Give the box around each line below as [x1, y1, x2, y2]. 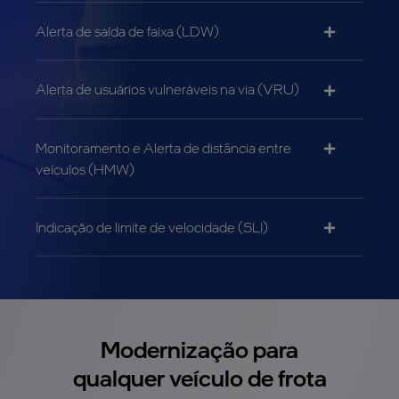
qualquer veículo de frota [72, 362, 327, 393]
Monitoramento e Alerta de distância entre [36, 138, 291, 157]
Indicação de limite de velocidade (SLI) [36, 217, 268, 236]
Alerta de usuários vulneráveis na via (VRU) [36, 80, 299, 99]
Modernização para [101, 334, 298, 364]
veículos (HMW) [36, 159, 134, 178]
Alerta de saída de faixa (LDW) [36, 22, 219, 40]
